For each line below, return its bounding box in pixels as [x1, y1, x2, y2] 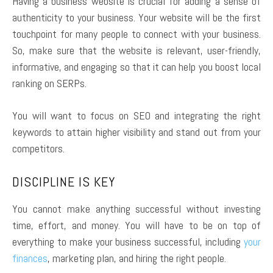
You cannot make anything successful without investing [12, 201, 261, 216]
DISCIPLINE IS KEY [12, 172, 115, 190]
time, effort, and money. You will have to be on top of [12, 218, 261, 232]
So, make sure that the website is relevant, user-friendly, [12, 43, 261, 57]
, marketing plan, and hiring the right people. [48, 250, 226, 265]
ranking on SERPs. [12, 76, 87, 90]
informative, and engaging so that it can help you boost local [12, 59, 261, 74]
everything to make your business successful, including [12, 234, 244, 249]
